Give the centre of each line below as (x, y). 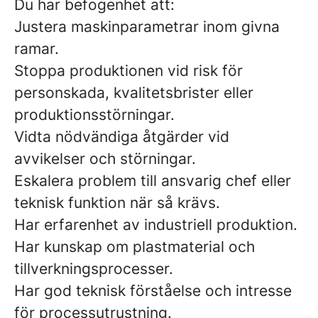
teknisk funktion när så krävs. (117, 203)
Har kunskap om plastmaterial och (135, 247)
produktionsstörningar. (94, 115)
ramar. (37, 49)
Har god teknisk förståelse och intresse (153, 291)
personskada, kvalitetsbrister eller (134, 93)
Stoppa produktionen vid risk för (128, 71)
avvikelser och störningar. (105, 159)
